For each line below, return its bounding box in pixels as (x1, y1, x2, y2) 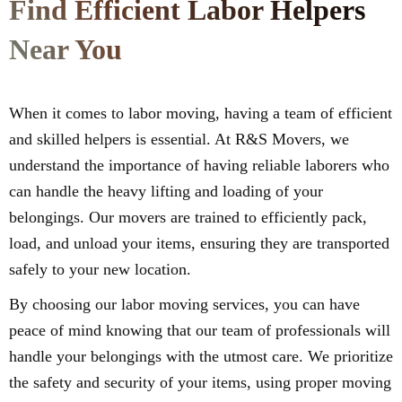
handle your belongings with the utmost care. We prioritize (9, 347, 393, 366)
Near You (9, 33, 122, 66)
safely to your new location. (9, 260, 191, 279)
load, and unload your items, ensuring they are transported (9, 234, 389, 253)
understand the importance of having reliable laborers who (9, 156, 389, 175)
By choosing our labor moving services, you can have (9, 295, 360, 314)
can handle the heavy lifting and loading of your (9, 182, 323, 201)
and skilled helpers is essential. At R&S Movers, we (9, 130, 349, 149)
